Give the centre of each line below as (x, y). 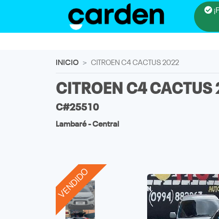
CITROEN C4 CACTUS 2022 (135, 63)
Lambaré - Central (87, 124)
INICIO (67, 63)
